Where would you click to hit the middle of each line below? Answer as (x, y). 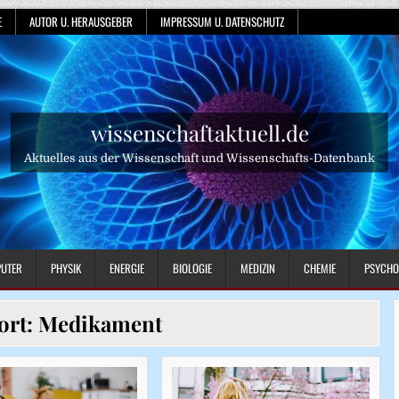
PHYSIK (66, 269)
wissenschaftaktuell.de (199, 132)
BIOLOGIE (192, 269)
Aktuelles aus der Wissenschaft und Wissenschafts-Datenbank (199, 158)
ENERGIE (127, 269)
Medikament (100, 324)
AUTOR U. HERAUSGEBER (81, 21)
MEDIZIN (258, 269)
